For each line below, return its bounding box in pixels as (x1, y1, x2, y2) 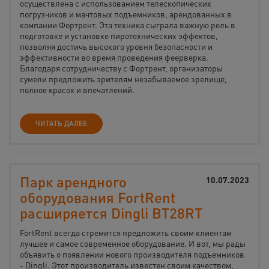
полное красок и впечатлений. (20, 84, 134, 95)
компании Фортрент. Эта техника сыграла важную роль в (20, 19, 235, 30)
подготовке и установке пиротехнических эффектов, (20, 30, 218, 41)
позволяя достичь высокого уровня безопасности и (20, 41, 213, 52)
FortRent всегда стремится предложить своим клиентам (20, 227, 232, 238)
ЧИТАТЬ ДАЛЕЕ (35, 119, 87, 128)
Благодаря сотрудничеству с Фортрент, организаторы (20, 62, 223, 73)
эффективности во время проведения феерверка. (20, 52, 208, 62)
